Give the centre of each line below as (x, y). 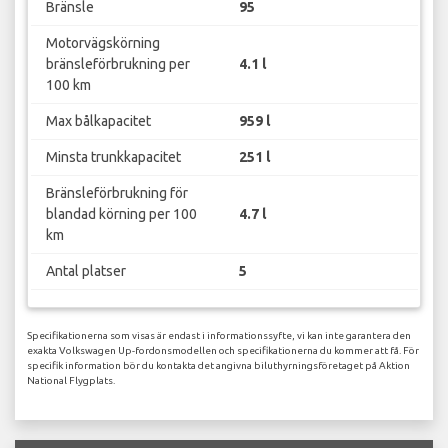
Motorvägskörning (102, 42)
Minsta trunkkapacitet (113, 156)
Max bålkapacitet (98, 120)
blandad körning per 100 (121, 213)
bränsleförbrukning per (117, 63)
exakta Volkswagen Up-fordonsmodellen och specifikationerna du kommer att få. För (223, 351)
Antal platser (85, 270)
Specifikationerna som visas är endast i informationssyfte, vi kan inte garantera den (219, 336)
